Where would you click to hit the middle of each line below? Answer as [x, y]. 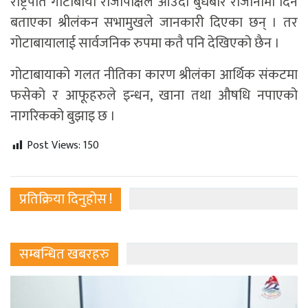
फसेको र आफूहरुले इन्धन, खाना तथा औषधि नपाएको [154, 96]
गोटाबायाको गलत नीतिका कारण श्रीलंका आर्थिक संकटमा [154, 75]
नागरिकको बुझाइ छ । [63, 117]
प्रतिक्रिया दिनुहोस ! [66, 200]
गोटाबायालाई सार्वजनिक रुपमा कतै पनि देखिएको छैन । [145, 44]
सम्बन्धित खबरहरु [64, 255]
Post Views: [54, 146]
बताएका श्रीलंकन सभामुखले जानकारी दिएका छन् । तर [154, 23]
